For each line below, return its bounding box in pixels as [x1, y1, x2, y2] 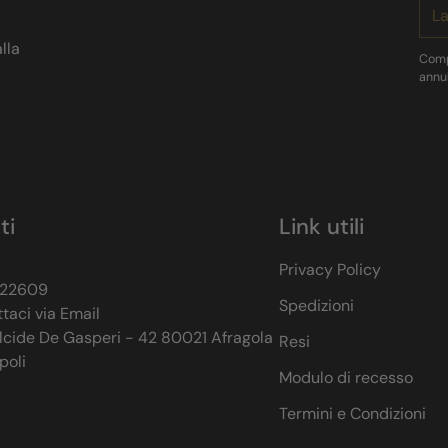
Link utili [278, 212, 364, 241]
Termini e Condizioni [278, 403, 426, 424]
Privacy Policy [278, 259, 381, 280]
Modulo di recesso [278, 367, 413, 388]
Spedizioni [278, 295, 354, 316]
